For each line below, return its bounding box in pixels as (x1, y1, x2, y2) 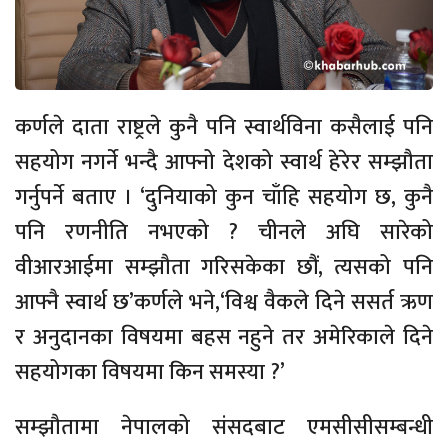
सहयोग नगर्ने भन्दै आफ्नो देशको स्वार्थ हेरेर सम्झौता (15, 144, 433, 182)
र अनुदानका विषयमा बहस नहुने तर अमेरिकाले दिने (15, 319, 433, 357)
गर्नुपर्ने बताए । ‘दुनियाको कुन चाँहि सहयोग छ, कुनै (15, 179, 433, 217)
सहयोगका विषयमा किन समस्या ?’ (15, 354, 285, 392)
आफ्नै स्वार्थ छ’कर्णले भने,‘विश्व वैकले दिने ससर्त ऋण (15, 284, 433, 322)
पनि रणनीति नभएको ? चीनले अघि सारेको (15, 214, 433, 252)
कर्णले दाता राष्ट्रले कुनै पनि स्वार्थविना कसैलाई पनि (15, 109, 433, 147)
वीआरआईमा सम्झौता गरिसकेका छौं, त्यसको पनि (15, 249, 433, 287)
